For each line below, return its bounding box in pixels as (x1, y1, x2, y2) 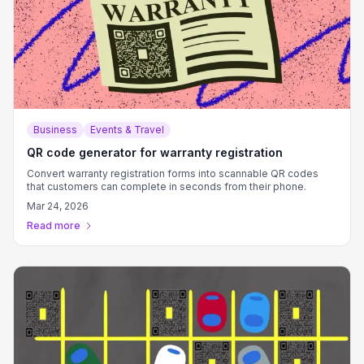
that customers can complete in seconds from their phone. (27, 180, 306, 193)
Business (33, 123, 77, 136)
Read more (27, 219, 80, 232)
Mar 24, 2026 (27, 200, 89, 212)
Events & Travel (90, 123, 164, 136)
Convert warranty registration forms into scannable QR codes (27, 167, 318, 180)
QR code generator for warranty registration (27, 145, 283, 159)
